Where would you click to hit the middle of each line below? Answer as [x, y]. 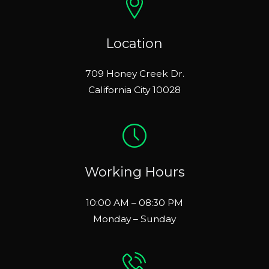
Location [134, 43]
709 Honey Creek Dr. [134, 74]
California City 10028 [134, 90]
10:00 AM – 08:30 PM [134, 202]
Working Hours [134, 171]
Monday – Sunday [134, 219]
